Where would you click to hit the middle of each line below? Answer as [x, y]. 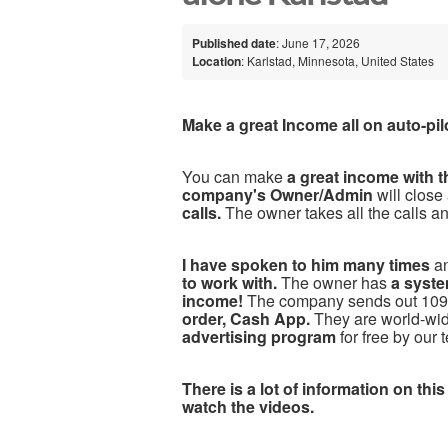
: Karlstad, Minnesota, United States [337, 60]
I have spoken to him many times [308, 264]
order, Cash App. [246, 318]
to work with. [229, 282]
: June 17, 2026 [318, 42]
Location [216, 60]
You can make [234, 176]
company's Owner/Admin [277, 194]
